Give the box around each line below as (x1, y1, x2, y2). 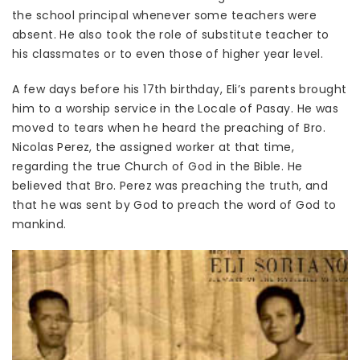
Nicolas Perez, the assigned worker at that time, (12, 139, 295, 156)
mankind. (12, 216, 67, 233)
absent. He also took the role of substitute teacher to (12, 27, 329, 43)
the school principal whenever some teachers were (12, 7, 317, 24)
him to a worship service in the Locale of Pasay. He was (12, 100, 339, 117)
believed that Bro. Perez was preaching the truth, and (12, 178, 329, 194)
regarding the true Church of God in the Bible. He (12, 158, 303, 175)
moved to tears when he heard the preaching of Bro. (12, 120, 326, 137)
